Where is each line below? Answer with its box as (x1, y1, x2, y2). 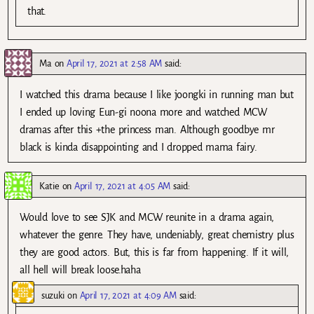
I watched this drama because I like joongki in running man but (20, 88, 294, 100)
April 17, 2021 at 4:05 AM (74, 180, 171, 191)
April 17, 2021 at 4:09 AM (79, 289, 177, 301)
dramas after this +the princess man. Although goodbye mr (20, 123, 275, 135)
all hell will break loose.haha (20, 264, 141, 275)
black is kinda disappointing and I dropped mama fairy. (20, 141, 257, 153)
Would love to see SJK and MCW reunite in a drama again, (20, 211, 275, 223)
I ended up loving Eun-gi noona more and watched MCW (20, 106, 267, 118)
